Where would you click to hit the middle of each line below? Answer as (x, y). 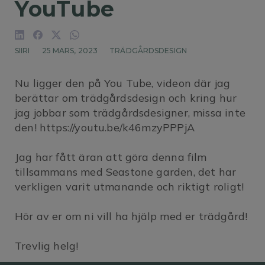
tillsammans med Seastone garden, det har (126, 172)
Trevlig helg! (47, 246)
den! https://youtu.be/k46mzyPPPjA (105, 128)
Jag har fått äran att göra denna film (111, 157)
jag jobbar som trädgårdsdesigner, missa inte (130, 113)
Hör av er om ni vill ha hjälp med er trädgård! (131, 216)
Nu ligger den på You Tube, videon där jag (123, 83)
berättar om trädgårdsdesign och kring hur (126, 98)
